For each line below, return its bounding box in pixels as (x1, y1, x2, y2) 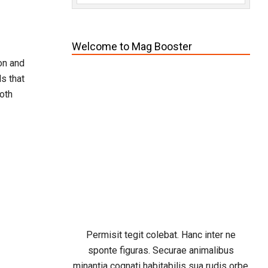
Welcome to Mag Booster (71, 39, 192, 53)
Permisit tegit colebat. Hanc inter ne (86, 229, 236, 240)
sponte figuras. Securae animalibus (87, 244, 234, 256)
